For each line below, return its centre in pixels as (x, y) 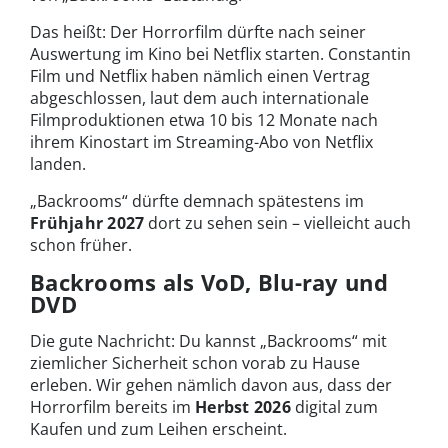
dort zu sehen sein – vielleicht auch (278, 223)
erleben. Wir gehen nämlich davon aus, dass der (211, 385)
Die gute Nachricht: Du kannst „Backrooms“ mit (208, 341)
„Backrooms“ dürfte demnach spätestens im (197, 201)
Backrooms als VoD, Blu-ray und (209, 282)
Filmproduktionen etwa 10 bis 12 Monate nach (204, 120)
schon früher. (81, 245)
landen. (58, 164)
